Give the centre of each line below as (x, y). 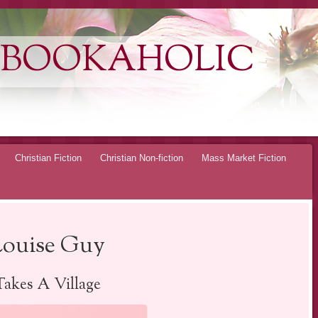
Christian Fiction (48, 158)
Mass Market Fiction (244, 158)
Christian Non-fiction (142, 158)
